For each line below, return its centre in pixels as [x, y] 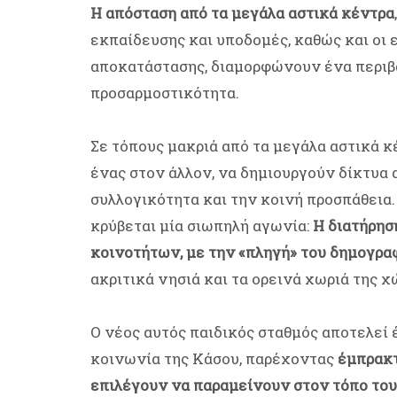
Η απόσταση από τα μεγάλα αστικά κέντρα [242, 13]
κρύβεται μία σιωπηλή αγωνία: [202, 226]
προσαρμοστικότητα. [165, 93]
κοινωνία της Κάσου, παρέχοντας [214, 359]
